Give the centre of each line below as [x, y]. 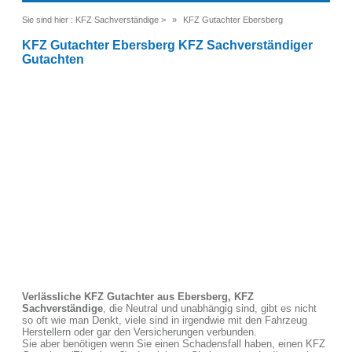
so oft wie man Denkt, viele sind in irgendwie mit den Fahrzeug [165, 320]
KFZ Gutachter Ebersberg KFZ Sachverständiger [167, 45]
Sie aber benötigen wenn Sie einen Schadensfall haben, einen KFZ [174, 344]
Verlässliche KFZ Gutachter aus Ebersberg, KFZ [138, 297]
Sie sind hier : [48, 20]
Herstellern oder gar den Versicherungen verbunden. [139, 332]
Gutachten [53, 59]
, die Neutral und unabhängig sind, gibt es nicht [210, 308]
